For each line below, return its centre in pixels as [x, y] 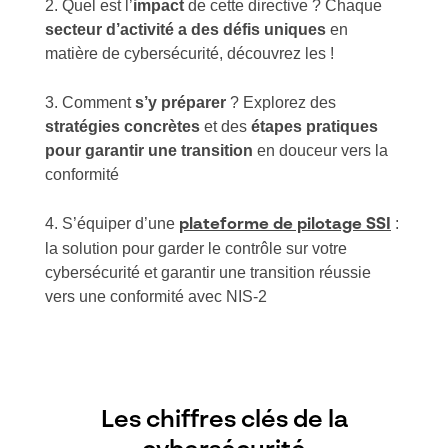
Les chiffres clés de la [224, 421]
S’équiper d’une [120, 223]
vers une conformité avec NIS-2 [156, 296]
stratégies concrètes [122, 126]
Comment [98, 102]
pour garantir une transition [149, 150]
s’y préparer [180, 102]
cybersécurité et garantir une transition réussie [208, 272]
